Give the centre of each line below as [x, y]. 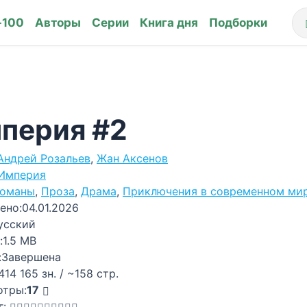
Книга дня [169, 22]
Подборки [238, 22]
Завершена [31, 257]
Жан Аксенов [132, 158]
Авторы [58, 22]
